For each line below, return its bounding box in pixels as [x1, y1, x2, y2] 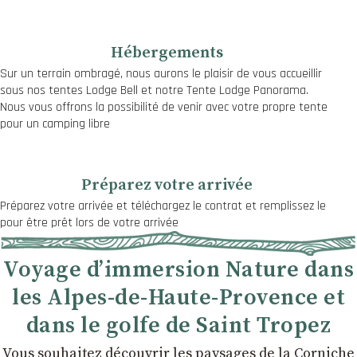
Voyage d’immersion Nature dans [3, 255, 354, 284]
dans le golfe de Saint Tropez [25, 311, 331, 339]
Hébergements [110, 43, 223, 63]
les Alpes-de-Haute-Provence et [12, 283, 345, 312]
